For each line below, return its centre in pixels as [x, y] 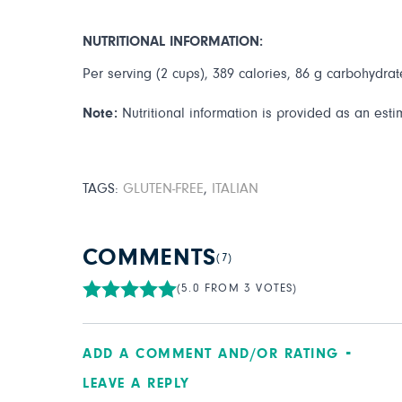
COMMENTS [150, 258]
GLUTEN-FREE [163, 188]
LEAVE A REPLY [136, 383]
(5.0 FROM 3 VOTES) [237, 288]
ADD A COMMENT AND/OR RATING [211, 354]
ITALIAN [235, 188]
